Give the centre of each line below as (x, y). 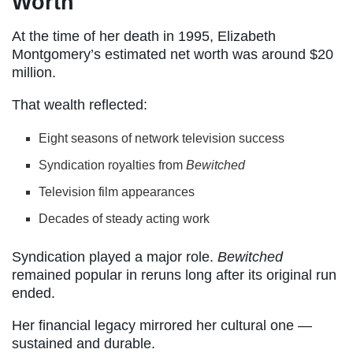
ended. (33, 293)
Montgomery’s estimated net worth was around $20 (173, 54)
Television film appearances (117, 191)
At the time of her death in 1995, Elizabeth (144, 36)
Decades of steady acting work (124, 218)
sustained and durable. (84, 343)
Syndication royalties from (113, 165)
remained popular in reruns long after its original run (174, 275)
